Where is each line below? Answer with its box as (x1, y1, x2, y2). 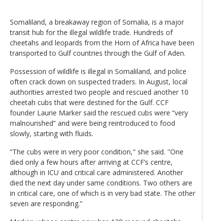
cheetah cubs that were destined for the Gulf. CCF (10, 97, 169, 107)
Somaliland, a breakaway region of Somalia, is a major (10, 17, 184, 27)
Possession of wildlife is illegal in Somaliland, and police (10, 66, 186, 76)
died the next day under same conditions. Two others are (10, 178, 192, 187)
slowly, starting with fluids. (10, 128, 93, 138)
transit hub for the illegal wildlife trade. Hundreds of (10, 27, 173, 37)
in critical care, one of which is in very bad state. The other (10, 188, 195, 198)
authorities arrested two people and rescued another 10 (10, 87, 188, 97)
